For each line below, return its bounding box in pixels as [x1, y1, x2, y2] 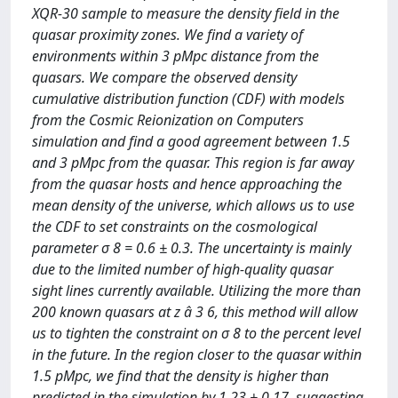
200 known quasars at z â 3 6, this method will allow [32, 302, 358, 322]
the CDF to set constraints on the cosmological [32, 217, 317, 236]
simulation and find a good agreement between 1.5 [32, 131, 350, 151]
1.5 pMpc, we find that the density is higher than [32, 366, 329, 386]
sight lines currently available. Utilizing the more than [32, 281, 361, 300]
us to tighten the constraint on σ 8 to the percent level [32, 323, 361, 343]
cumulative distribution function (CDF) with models [32, 89, 345, 108]
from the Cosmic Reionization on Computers [32, 110, 304, 130]
